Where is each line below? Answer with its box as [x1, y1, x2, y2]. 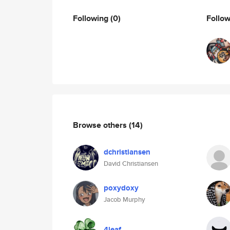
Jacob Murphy [104, 195, 145, 204]
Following [73, 12, 110, 24]
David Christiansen [104, 159, 158, 168]
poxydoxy [104, 182, 139, 194]
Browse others [73, 119, 129, 131]
